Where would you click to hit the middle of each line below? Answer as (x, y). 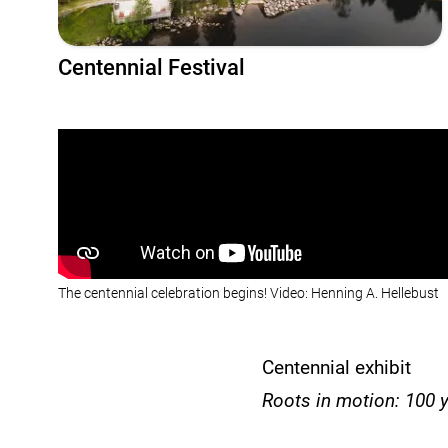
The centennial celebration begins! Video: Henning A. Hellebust (248, 294)
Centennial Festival (151, 68)
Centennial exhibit (337, 368)
